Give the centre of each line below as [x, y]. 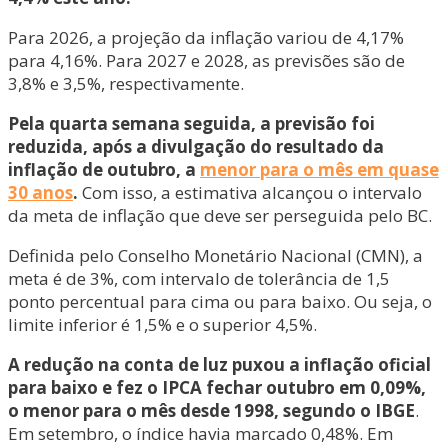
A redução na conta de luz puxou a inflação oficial [219, 365]
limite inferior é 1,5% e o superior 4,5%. [162, 325]
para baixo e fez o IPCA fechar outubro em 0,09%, [217, 388]
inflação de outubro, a [104, 170]
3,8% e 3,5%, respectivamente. [126, 84]
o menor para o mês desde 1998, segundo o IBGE [211, 411]
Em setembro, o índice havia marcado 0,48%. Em [200, 434]
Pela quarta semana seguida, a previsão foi [191, 124]
